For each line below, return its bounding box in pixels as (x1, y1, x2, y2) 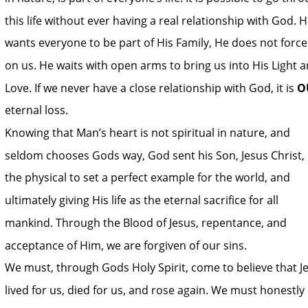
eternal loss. (5, 102, 71, 118)
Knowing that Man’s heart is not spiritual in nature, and (5, 125, 293, 141)
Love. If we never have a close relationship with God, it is (5, 80, 297, 96)
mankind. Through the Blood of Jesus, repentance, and (5, 214, 289, 230)
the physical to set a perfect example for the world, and (5, 170, 293, 186)
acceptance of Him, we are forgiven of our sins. (5, 237, 250, 253)
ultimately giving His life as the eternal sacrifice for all (5, 192, 281, 208)
